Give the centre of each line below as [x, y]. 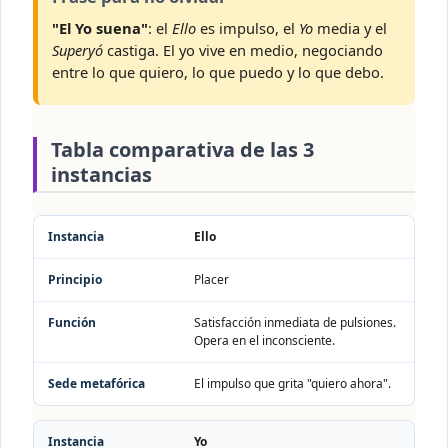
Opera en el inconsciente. [264, 341]
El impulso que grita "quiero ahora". [292, 384]
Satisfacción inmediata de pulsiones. [294, 323]
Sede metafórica [335, 235]
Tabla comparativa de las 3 [182, 149]
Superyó [77, 50]
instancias [101, 174]
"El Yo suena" [100, 28]
